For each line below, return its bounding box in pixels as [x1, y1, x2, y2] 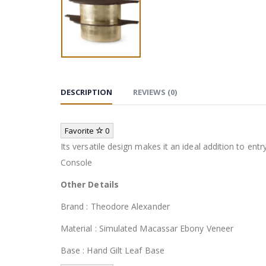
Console [61, 156, 93, 168]
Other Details [61, 178, 119, 190]
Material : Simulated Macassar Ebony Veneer [61, 222, 233, 234]
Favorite [65, 125, 96, 136]
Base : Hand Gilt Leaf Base [61, 244, 164, 256]
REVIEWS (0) [133, 86, 177, 97]
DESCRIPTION [61, 86, 112, 97]
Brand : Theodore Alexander [61, 200, 170, 212]
